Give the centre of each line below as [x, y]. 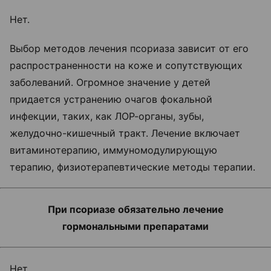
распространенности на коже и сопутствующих [126, 66]
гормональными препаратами [135, 227]
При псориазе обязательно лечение [135, 210]
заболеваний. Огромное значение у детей [110, 83]
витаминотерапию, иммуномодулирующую [113, 150]
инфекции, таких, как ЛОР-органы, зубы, [107, 116]
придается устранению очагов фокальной [111, 100]
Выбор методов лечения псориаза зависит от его [129, 49]
